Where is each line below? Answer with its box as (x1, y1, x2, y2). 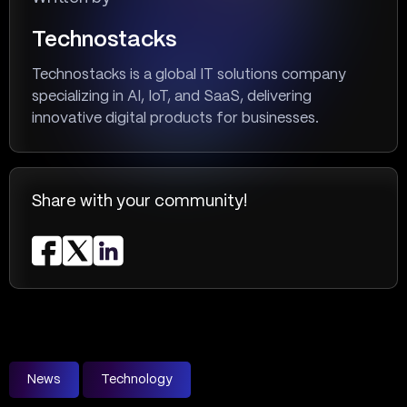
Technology (101, 372, 173, 386)
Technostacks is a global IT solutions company (32, 68, 346, 82)
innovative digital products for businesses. (32, 112, 319, 125)
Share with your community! (32, 194, 247, 210)
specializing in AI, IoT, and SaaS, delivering (32, 90, 312, 104)
